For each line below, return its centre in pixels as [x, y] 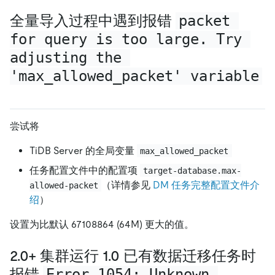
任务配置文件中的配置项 [85, 170]
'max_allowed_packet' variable [134, 76]
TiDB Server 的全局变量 [83, 150]
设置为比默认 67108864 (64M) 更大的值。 [102, 224]
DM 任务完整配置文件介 [207, 185]
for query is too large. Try [130, 40]
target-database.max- [192, 170]
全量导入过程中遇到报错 [93, 21]
